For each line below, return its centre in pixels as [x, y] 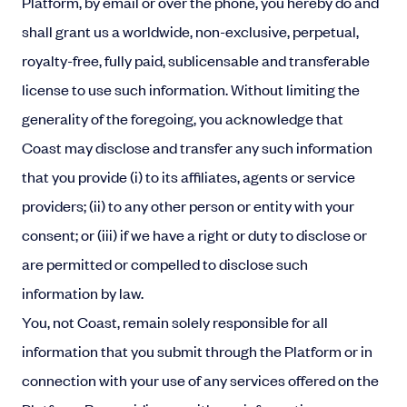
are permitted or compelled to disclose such [165, 263]
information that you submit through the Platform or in [197, 351]
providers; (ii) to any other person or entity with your [188, 205]
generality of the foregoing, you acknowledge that [183, 118]
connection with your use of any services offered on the [200, 380]
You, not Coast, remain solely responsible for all [175, 322]
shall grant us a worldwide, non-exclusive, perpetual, [190, 31]
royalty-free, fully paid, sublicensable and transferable [196, 60]
